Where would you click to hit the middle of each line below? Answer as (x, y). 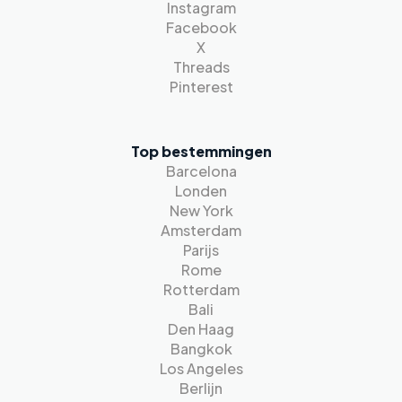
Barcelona (201, 171)
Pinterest (201, 87)
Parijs (201, 250)
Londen (201, 191)
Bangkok (201, 349)
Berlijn (201, 389)
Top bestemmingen (201, 152)
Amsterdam (201, 231)
